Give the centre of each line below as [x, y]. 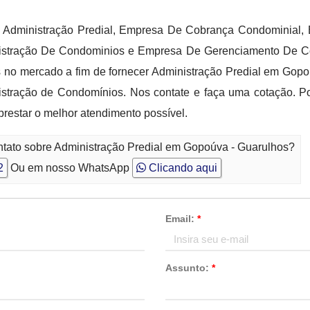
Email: [181, 219]
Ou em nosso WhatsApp [70, 168]
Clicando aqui [181, 168]
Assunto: [188, 268]
